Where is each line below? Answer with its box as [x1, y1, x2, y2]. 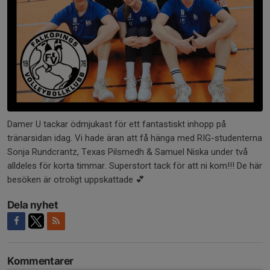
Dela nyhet [7, 199, 58, 211]
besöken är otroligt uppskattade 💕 [7, 174, 145, 185]
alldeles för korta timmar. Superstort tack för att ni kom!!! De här [7, 160, 262, 171]
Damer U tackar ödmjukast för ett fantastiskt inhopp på [7, 119, 226, 130]
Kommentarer [7, 255, 74, 267]
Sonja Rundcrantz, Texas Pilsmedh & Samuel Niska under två [7, 146, 248, 157]
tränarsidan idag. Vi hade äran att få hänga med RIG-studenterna [7, 133, 262, 143]
